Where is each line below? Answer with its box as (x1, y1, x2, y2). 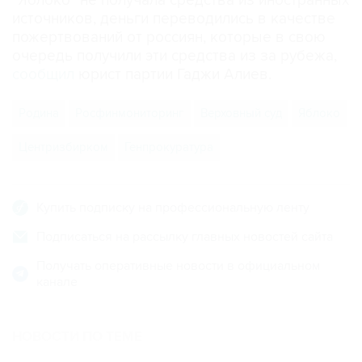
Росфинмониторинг (75, 106, 184, 120)
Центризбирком (19, 140, 108, 154)
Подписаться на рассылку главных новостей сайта (36, 229, 333, 245)
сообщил (12, 65, 74, 84)
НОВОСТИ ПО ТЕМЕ (12, 329, 142, 345)
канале (36, 274, 78, 290)
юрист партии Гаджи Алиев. (74, 65, 271, 84)
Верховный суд (200, 106, 282, 120)
